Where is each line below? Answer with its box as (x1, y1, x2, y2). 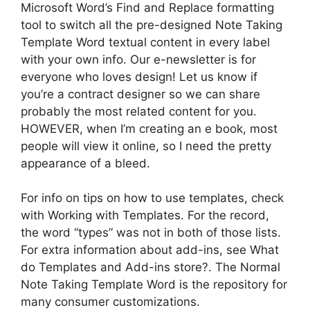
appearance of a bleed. (21, 156, 150, 170)
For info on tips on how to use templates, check (21, 191, 284, 205)
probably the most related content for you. (21, 104, 257, 118)
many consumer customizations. (21, 295, 200, 309)
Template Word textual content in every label (21, 35, 270, 49)
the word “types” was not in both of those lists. (21, 226, 281, 239)
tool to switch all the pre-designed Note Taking (21, 17, 282, 32)
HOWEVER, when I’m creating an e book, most (21, 121, 277, 136)
